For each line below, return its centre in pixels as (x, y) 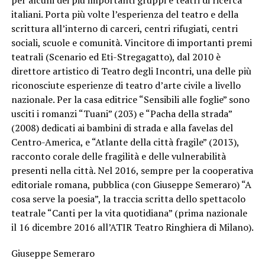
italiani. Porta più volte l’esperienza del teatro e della (125, 14)
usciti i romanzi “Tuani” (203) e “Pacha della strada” (121, 114)
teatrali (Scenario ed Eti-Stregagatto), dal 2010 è (116, 57)
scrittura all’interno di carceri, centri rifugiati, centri (124, 29)
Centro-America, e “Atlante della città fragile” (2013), (125, 142)
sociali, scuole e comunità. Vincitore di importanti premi (131, 43)
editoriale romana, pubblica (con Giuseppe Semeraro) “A (131, 185)
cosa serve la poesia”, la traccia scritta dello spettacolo (128, 199)
